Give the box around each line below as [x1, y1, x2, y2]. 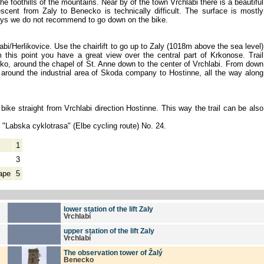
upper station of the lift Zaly [64, 227, 154, 235]
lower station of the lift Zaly [64, 205, 153, 213]
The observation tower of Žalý [64, 249, 163, 256]
